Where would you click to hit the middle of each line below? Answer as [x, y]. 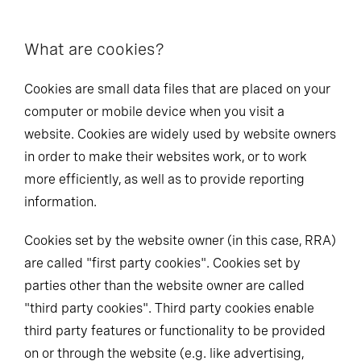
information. [60, 202]
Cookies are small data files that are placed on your [177, 89]
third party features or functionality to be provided [175, 331]
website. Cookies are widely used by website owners [180, 134]
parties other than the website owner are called [164, 286]
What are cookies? [94, 49]
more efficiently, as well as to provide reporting [164, 179]
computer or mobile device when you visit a [154, 112]
